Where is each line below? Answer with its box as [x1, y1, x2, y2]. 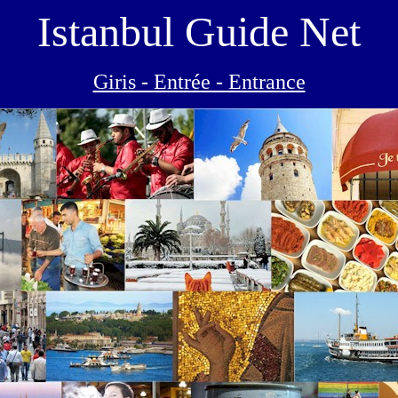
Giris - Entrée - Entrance [92, 70, 306, 93]
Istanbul [37, 8, 174, 55]
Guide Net [174, 8, 361, 55]
